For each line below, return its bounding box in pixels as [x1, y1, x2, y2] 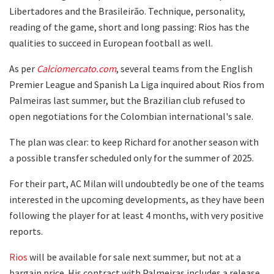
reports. [9, 224, 43, 237]
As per [9, 62, 37, 75]
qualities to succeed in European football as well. [9, 36, 213, 49]
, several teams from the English [116, 62, 253, 75]
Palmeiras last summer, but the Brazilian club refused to [9, 94, 245, 106]
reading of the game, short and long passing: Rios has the [9, 20, 250, 33]
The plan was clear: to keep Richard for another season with [9, 135, 259, 148]
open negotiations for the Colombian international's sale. [9, 109, 253, 122]
